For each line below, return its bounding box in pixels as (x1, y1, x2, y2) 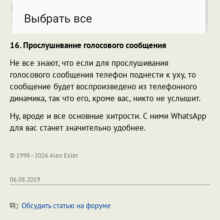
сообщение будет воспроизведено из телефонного (10, 81, 197, 92)
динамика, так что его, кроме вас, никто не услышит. (10, 92, 201, 104)
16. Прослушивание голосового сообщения (10, 39, 166, 51)
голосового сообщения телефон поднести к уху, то (10, 69, 196, 80)
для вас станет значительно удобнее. (10, 122, 146, 133)
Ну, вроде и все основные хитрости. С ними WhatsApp (10, 110, 206, 121)
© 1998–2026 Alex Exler (10, 151, 78, 160)
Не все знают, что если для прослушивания (10, 57, 168, 68)
